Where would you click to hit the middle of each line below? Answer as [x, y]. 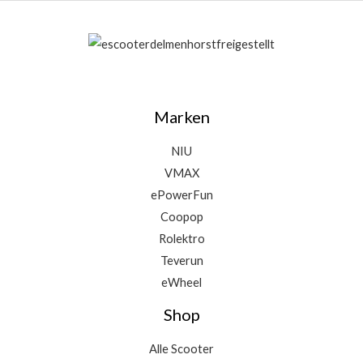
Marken [181, 117]
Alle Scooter [181, 349]
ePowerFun [181, 195]
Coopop [181, 217]
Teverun [181, 261]
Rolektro [181, 239]
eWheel [181, 283]
